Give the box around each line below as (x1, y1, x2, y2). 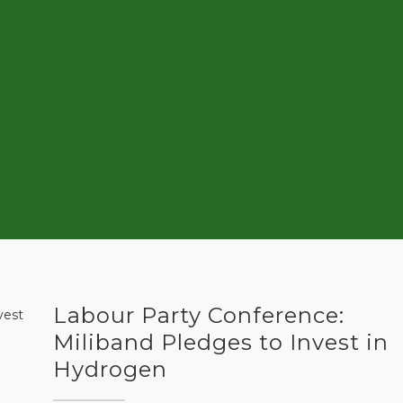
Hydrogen (53, 356, 167, 382)
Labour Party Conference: (53, 302, 345, 328)
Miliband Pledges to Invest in (53, 329, 389, 355)
